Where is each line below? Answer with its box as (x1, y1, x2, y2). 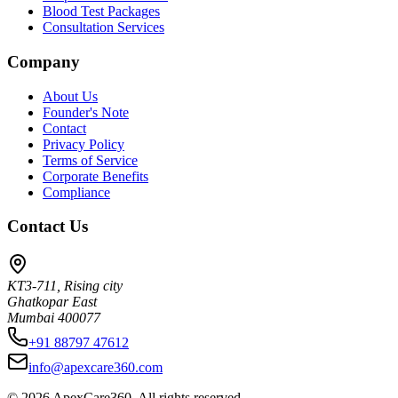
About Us (43, 88, 98, 104)
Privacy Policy (43, 136, 124, 152)
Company (7, 52, 80, 71)
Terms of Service (43, 152, 138, 168)
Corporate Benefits (43, 168, 148, 184)
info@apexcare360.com (28, 360, 163, 376)
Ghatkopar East (7, 294, 97, 310)
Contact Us (7, 217, 88, 236)
